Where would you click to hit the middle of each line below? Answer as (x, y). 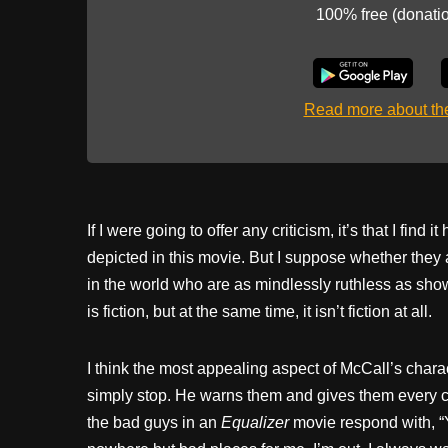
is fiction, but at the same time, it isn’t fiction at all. (259, 312)
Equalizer (255, 423)
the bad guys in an (154, 423)
